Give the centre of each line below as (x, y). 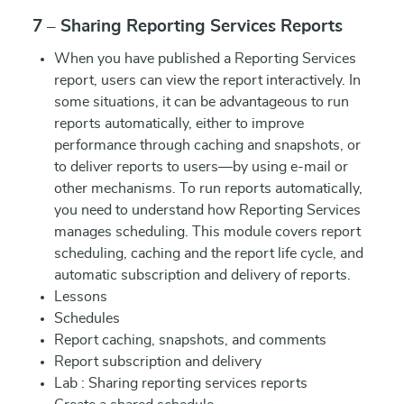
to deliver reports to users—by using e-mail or (201, 167)
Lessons (81, 297)
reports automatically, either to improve (179, 124)
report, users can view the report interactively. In (207, 80)
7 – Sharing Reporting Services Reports (188, 27)
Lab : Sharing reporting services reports (181, 383)
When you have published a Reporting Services (205, 59)
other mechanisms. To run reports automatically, (208, 188)
